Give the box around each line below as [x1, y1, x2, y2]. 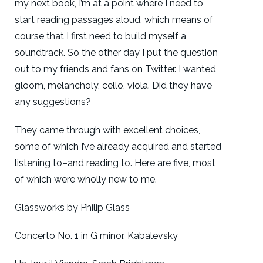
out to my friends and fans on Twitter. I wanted [15, 63, 216, 75]
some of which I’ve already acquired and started [15, 141, 221, 152]
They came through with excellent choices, [15, 124, 200, 136]
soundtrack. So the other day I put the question [15, 47, 218, 58]
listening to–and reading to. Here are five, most [15, 157, 215, 168]
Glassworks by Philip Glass [15, 202, 130, 213]
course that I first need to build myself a [15, 31, 186, 42]
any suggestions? [15, 96, 91, 107]
